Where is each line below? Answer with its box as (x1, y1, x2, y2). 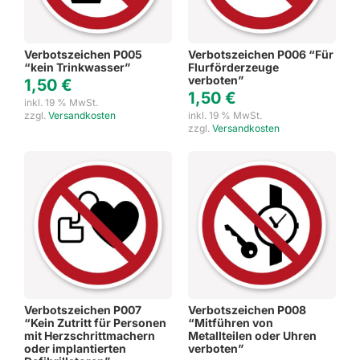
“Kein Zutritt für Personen (24, 315, 166, 329)
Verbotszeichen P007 (24, 302, 141, 317)
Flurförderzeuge (188, 59, 279, 74)
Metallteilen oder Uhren (188, 328, 317, 342)
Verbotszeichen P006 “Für (188, 47, 333, 61)
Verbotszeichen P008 (188, 302, 306, 317)
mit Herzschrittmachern (24, 328, 155, 342)
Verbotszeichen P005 (24, 47, 142, 61)
